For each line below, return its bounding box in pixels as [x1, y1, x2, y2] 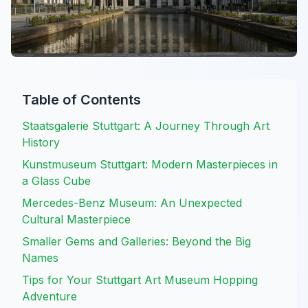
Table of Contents [22, 91, 141, 108]
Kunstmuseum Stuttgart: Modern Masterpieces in [22, 157, 278, 171]
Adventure [22, 289, 77, 303]
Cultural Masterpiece [22, 212, 131, 226]
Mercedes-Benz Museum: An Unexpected [22, 195, 242, 210]
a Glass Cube [22, 173, 91, 188]
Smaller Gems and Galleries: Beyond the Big [22, 234, 251, 248]
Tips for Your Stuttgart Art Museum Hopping [22, 272, 258, 287]
